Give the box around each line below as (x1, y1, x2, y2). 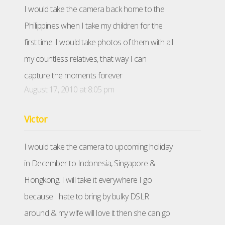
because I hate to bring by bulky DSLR (24, 191, 149, 202)
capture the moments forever (24, 70, 123, 81)
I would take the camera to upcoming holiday (24, 141, 173, 153)
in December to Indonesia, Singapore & (24, 158, 156, 169)
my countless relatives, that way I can (24, 53, 146, 65)
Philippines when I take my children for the (24, 20, 163, 32)
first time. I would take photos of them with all (24, 37, 173, 48)
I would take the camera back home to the (24, 4, 164, 15)
